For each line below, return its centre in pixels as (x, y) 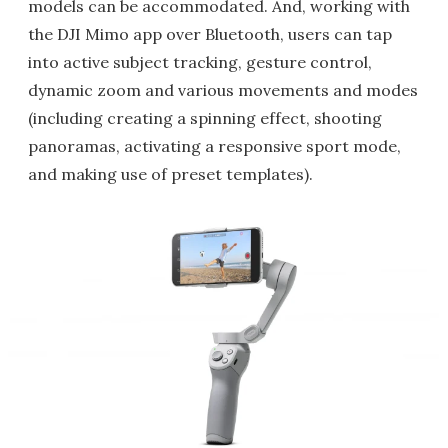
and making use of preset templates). (170, 174)
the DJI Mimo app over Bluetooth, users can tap (210, 34)
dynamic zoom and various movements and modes (223, 90)
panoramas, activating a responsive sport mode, (214, 146)
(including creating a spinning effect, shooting (205, 118)
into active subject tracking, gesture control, (200, 62)
